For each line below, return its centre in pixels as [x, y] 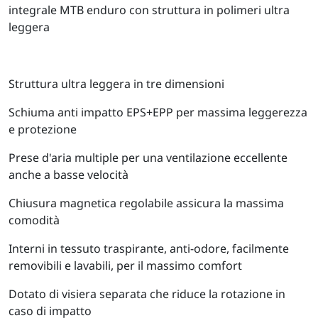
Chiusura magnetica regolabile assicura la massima [146, 203]
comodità [34, 220]
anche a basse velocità [68, 174]
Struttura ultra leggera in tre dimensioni [116, 83]
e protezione [43, 129]
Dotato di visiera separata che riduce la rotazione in [147, 294]
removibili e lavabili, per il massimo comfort [125, 265]
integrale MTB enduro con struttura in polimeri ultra [149, 10]
